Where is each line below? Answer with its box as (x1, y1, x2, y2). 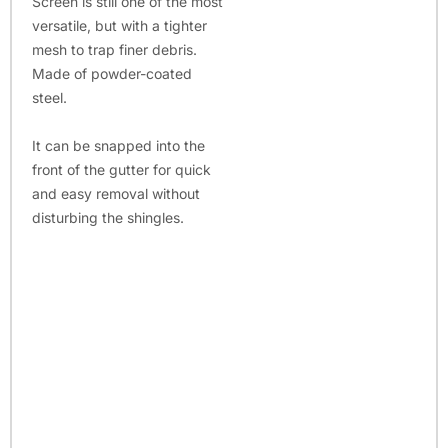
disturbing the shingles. (32, 209, 184, 227)
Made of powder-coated (32, 64, 192, 82)
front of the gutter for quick (32, 161, 211, 179)
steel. (32, 88, 67, 106)
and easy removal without (32, 185, 200, 203)
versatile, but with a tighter (32, 16, 207, 34)
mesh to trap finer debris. (32, 40, 197, 58)
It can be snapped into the (32, 137, 205, 155)
